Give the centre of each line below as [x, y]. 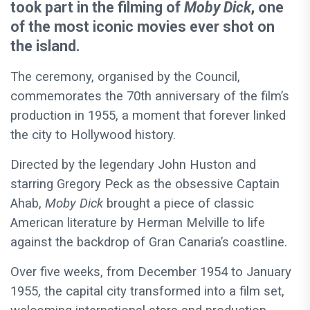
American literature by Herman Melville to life [138, 223]
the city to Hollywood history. [93, 135]
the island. [45, 46]
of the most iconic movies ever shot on [143, 27]
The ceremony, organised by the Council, [125, 77]
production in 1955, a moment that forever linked [148, 116]
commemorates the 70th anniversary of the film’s [150, 97]
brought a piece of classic [179, 204]
